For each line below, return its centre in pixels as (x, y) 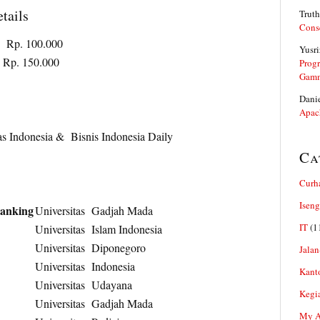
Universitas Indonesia (85, 266)
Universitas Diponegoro (90, 247)
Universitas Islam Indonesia (98, 229)
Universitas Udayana (83, 285)
